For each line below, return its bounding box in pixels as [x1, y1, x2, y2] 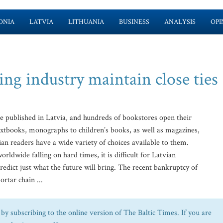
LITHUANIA [68, 17, 104, 26]
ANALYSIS [164, 17, 196, 26]
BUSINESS [118, 17, 149, 26]
